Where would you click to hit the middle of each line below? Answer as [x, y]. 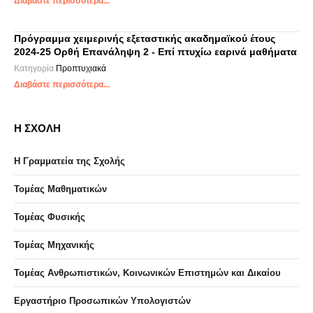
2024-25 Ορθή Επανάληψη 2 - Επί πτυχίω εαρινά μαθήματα [155, 52]
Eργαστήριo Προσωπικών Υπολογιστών [102, 301]
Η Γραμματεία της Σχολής [70, 161]
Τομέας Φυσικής [50, 217]
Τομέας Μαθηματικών [60, 189]
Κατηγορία [35, 68]
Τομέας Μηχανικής [54, 245]
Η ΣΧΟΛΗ [37, 128]
